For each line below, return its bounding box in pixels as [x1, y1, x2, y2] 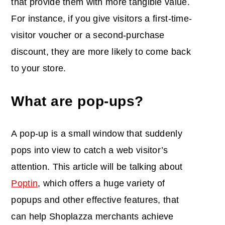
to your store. [11, 63, 66, 74]
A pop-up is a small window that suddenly [11, 129, 182, 139]
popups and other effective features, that [11, 195, 179, 205]
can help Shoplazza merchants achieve [11, 211, 174, 222]
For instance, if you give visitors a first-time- [11, 14, 192, 24]
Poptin [11, 178, 38, 189]
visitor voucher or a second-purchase [11, 30, 165, 41]
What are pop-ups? [11, 93, 144, 109]
